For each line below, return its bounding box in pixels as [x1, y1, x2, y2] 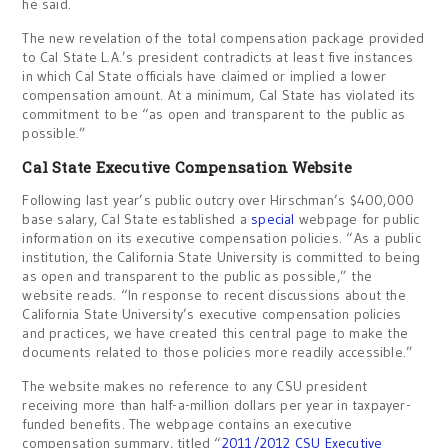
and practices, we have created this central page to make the [22, 324, 409, 342]
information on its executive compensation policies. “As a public [22, 229, 421, 247]
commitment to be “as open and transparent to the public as [22, 105, 406, 123]
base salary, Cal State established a [22, 210, 252, 228]
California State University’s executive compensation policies [22, 305, 402, 323]
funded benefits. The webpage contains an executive [22, 415, 352, 433]
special [251, 210, 295, 228]
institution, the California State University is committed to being [22, 248, 421, 266]
